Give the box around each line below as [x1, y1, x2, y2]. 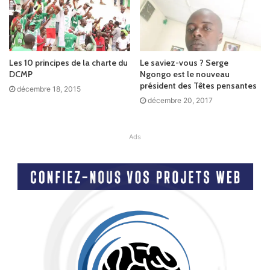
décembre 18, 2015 [17, 84, 81, 94]
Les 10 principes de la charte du [9, 57, 128, 69]
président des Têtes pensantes [140, 80, 257, 92]
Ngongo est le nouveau [140, 69, 230, 80]
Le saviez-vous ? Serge [140, 57, 228, 69]
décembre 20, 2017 [148, 96, 213, 105]
